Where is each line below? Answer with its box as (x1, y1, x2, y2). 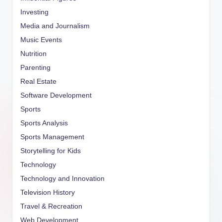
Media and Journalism (20, 22, 90, 30)
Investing (20, 8, 49, 16)
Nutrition (20, 50, 47, 57)
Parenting (20, 63, 51, 71)
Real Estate (20, 77, 56, 85)
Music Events (20, 36, 62, 44)
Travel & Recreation (20, 202, 82, 210)
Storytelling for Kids (20, 147, 81, 155)
